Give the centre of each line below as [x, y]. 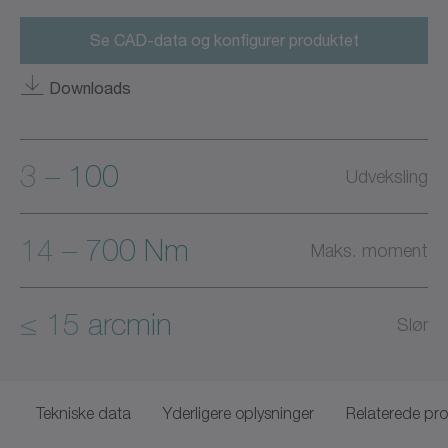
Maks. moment [369, 250]
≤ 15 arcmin [96, 324]
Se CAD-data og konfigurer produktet [224, 39]
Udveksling [387, 176]
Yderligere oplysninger [238, 412]
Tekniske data [83, 412]
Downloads [90, 87]
